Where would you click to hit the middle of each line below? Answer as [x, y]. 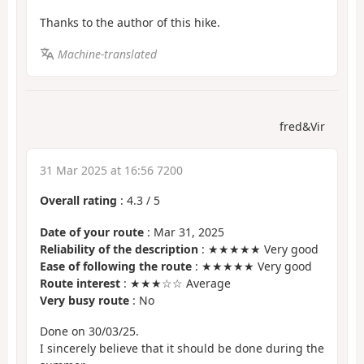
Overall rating [78, 201]
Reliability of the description [119, 249]
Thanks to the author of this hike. [130, 23]
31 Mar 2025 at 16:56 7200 [111, 171]
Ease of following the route [116, 266]
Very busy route [84, 300]
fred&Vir [302, 127]
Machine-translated [107, 54]
